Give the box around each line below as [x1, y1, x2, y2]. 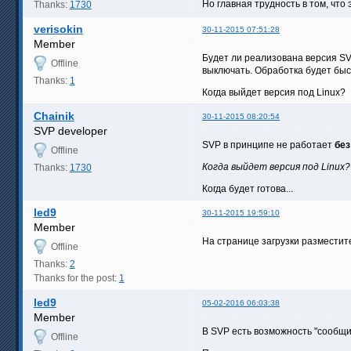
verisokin [33, 22, 83, 35]
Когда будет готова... [202, 183, 293, 194]
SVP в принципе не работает [202, 139, 335, 150]
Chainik [33, 109, 74, 122]
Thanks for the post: [33, 272, 119, 284]
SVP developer [33, 124, 107, 137]
